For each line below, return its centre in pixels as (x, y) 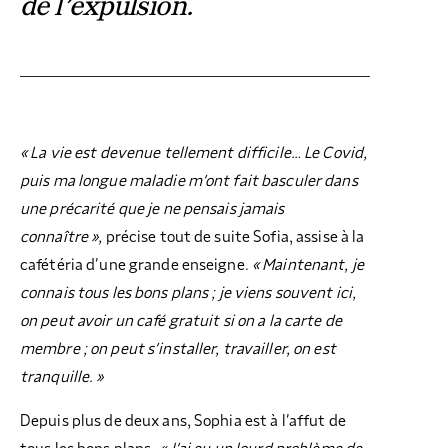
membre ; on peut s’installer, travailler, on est (178, 348)
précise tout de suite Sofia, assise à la (235, 236)
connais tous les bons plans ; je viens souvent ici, (188, 292)
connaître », (63, 236)
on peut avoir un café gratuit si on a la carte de (181, 320)
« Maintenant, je (306, 264)
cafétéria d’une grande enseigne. (134, 264)
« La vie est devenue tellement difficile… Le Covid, (194, 152)
